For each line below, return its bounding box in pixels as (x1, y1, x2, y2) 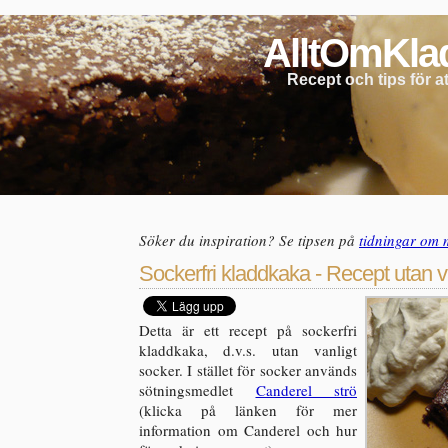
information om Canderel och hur (139, 420, 357, 440)
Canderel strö (255, 380, 357, 400)
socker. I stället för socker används (139, 360, 357, 380)
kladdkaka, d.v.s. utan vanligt (139, 340, 357, 360)
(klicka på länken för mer (139, 400, 357, 420)
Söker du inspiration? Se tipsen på (139, 230, 359, 250)
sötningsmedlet (139, 380, 256, 400)
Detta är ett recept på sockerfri (139, 320, 357, 340)
